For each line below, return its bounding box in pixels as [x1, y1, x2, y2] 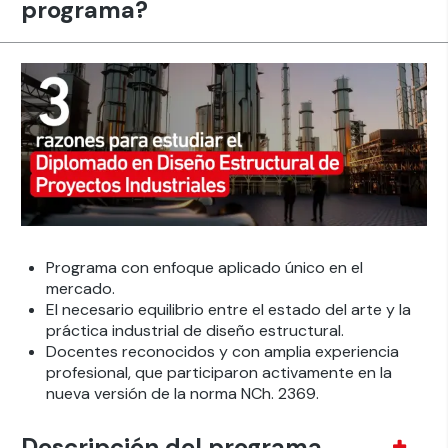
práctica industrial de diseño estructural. [45, 319, 344, 341]
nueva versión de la [45, 382, 190, 404]
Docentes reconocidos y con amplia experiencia [45, 340, 399, 362]
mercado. [45, 277, 115, 299]
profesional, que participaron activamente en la [45, 361, 392, 383]
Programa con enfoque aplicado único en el [45, 256, 363, 278]
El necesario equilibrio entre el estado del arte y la [45, 298, 411, 320]
